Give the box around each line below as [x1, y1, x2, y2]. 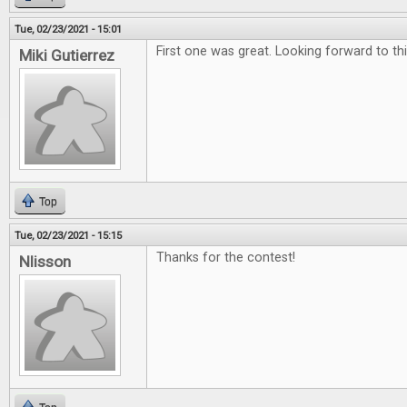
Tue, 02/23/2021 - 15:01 [15, 23, 122, 35]
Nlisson [19, 253, 71, 271]
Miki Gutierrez [19, 46, 114, 65]
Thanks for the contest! [156, 250, 295, 265]
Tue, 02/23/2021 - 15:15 [15, 229, 122, 242]
